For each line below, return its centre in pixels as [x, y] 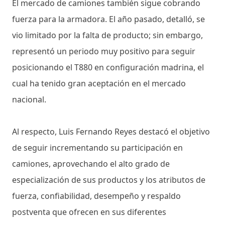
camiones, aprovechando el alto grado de [91, 164]
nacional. [29, 100]
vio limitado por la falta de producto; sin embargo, [107, 35]
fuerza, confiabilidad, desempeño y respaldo [96, 196]
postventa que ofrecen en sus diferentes [89, 212]
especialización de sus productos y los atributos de [109, 180]
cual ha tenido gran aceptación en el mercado [99, 84]
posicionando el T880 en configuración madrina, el [108, 68]
